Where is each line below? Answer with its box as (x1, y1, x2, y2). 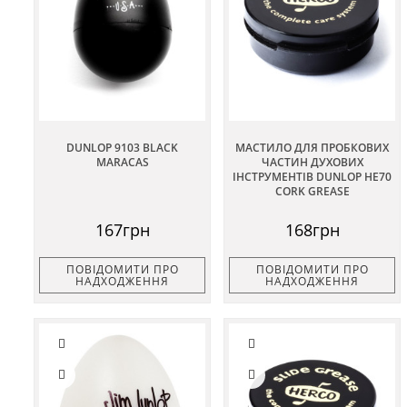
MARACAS (95, 154, 149, 170)
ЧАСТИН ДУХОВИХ (261, 154, 363, 170)
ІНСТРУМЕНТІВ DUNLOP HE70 (233, 168, 392, 184)
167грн (94, 218, 150, 241)
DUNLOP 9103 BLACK (66, 139, 178, 155)
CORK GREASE (274, 183, 350, 199)
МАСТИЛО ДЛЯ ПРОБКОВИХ (235, 139, 389, 155)
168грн (284, 218, 340, 241)
